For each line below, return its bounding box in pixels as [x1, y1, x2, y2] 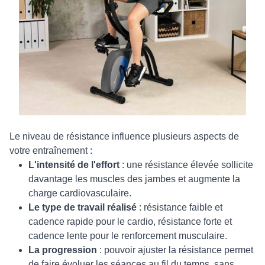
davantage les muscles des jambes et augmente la [28, 174, 240, 185]
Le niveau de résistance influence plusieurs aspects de [9, 131, 239, 142]
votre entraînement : [9, 146, 92, 156]
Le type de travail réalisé [28, 202, 137, 213]
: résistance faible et [137, 202, 222, 213]
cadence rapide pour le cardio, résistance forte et [28, 216, 232, 227]
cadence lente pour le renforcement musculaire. [28, 231, 227, 241]
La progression [28, 245, 97, 256]
